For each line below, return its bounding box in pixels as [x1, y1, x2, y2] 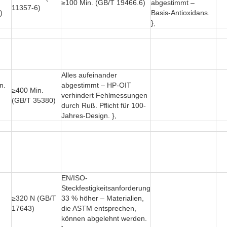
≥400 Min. [12, 86, 44, 95]
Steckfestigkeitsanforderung [61, 184, 150, 193]
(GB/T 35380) [12, 96, 56, 105]
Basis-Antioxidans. [151, 9, 210, 17]
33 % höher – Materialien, [61, 194, 144, 203]
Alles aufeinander [61, 71, 117, 80]
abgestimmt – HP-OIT [61, 81, 131, 90]
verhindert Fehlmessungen [61, 91, 147, 100]
